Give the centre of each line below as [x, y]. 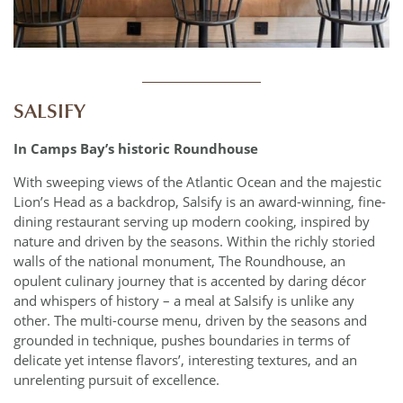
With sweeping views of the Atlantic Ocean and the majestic [197, 182]
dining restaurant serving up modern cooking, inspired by [192, 222]
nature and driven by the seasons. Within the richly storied [194, 242]
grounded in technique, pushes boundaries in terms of [182, 340]
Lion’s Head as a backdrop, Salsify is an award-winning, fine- [200, 202]
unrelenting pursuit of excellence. [116, 380]
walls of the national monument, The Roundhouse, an [179, 261]
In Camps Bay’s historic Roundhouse [138, 148]
